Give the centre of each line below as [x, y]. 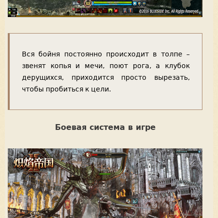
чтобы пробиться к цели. [66, 89]
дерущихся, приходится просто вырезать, [106, 78]
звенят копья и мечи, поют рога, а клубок [106, 66]
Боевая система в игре [105, 127]
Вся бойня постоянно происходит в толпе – [106, 54]
